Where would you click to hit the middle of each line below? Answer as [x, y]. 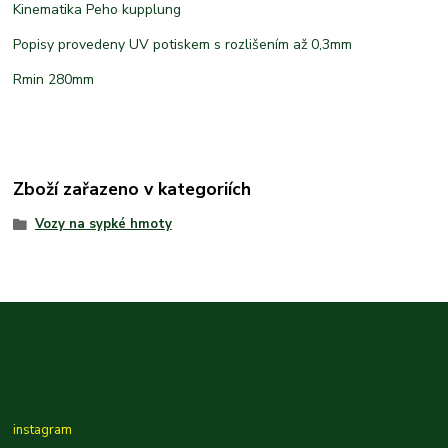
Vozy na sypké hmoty [103, 223]
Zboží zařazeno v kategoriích [132, 188]
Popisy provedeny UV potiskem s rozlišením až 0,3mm [183, 45]
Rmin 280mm [54, 80]
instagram [43, 430]
